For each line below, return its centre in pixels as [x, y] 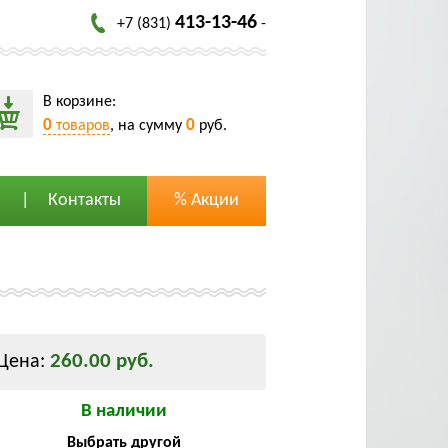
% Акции [206, 200]
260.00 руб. [102, 361]
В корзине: [79, 101]
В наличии [123, 411]
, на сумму [148, 125]
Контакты [84, 200]
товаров [81, 125]
